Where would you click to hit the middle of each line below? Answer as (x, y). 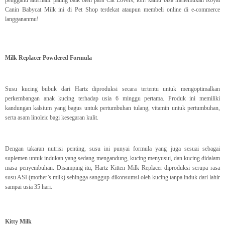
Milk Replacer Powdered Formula (48, 58)
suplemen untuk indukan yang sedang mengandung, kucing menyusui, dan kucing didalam (113, 158)
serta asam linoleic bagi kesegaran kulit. (52, 118)
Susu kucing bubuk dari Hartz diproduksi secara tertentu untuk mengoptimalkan (113, 89)
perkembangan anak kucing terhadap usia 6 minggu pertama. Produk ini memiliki (113, 99)
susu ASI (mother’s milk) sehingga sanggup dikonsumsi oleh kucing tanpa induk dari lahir (113, 178)
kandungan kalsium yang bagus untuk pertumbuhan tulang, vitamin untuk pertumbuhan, (113, 108)
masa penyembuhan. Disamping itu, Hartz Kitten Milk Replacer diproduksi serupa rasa (113, 168)
